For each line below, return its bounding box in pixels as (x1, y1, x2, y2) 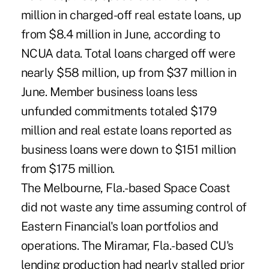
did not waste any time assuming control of (20, 199, 247, 214)
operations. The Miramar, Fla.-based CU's (20, 238, 234, 253)
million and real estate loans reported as (20, 122, 232, 138)
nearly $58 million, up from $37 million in (20, 65, 237, 80)
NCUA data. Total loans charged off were (20, 46, 235, 61)
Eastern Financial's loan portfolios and (20, 219, 219, 234)
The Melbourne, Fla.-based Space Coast (20, 180, 231, 195)
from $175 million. (20, 161, 115, 176)
